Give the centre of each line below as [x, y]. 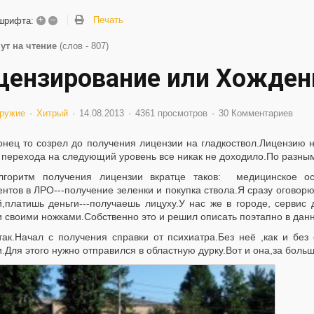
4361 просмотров [171, 113]
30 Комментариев [255, 113]
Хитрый [52, 113]
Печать [108, 20]
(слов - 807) [84, 46]
